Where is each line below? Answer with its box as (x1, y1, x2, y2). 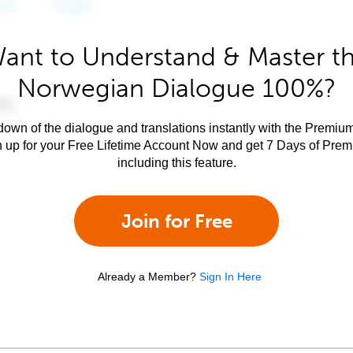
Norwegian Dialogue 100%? (17, 73, 336, 103)
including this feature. (117, 156, 236, 169)
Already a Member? (98, 270, 196, 283)
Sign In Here (199, 270, 262, 283)
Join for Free (121, 210, 232, 232)
